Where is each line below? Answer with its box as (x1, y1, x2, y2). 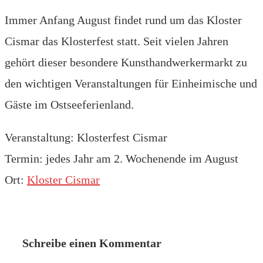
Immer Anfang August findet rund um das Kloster (5, 14, 242, 27)
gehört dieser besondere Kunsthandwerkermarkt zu (5, 56, 247, 69)
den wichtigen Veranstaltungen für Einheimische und (5, 77, 257, 90)
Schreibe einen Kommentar (22, 237, 161, 250)
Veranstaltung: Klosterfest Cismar (5, 131, 167, 144)
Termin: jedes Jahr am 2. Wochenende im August (5, 152, 238, 166)
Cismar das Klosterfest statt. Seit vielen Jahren (5, 35, 228, 48)
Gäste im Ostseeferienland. (5, 98, 134, 112)
